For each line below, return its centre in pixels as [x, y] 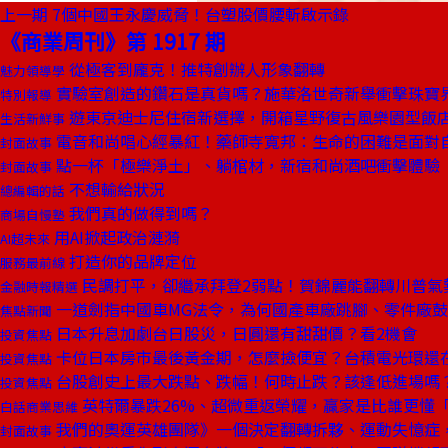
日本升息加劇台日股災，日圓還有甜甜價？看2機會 [234, 333]
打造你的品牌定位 [131, 261]
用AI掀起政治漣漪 [115, 237]
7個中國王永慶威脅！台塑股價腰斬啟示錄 [200, 14]
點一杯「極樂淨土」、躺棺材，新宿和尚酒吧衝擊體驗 [246, 165]
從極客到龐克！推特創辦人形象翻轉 [195, 69]
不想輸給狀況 [115, 189]
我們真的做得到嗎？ [139, 213]
